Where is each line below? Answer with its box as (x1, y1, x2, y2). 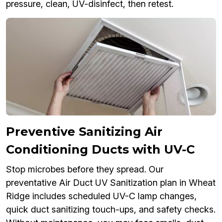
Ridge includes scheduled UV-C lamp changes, (6, 191, 197, 202)
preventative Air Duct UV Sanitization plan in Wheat (6, 177, 216, 188)
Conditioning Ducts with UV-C (6, 142, 195, 157)
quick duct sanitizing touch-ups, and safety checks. (6, 204, 216, 215)
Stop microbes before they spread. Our (6, 164, 164, 175)
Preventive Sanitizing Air (6, 124, 163, 139)
